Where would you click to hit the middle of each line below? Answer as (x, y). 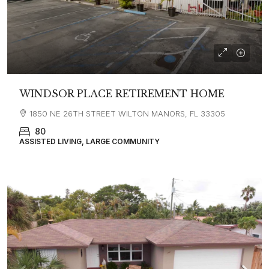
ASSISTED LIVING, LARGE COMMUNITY (89, 141)
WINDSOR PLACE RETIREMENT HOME (122, 94)
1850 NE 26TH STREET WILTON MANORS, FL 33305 (127, 113)
